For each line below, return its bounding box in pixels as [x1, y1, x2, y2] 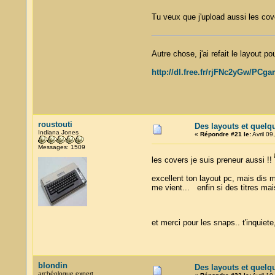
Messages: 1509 [37, 144, 85, 150]
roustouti [37, 120, 72, 129]
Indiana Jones [37, 129, 79, 136]
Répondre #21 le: [199, 131, 251, 137]
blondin [37, 261, 68, 270]
